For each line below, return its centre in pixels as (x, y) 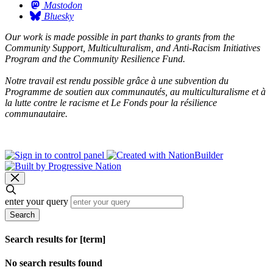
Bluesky (59, 16)
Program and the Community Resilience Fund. (96, 58)
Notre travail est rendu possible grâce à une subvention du (117, 80)
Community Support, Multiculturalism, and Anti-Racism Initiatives (133, 48)
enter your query (37, 201)
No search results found (54, 263)
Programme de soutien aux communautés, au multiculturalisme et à (135, 91)
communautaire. (36, 113)
